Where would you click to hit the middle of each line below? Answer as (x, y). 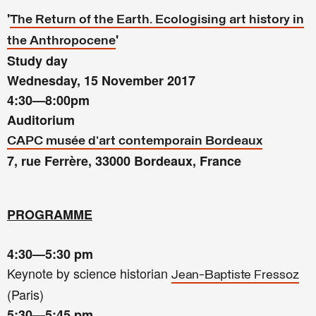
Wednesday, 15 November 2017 (105, 81)
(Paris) (27, 294)
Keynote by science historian (89, 273)
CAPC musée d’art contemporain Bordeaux (135, 142)
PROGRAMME (50, 215)
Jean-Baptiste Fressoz (235, 276)
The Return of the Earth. (81, 20)
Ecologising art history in (228, 20)
